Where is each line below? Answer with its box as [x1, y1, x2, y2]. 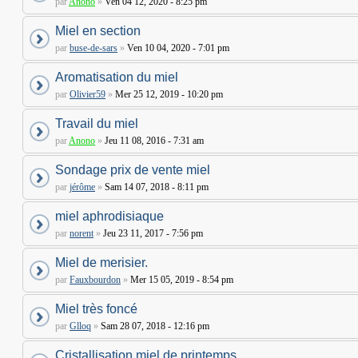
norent [70, 228, 93, 239]
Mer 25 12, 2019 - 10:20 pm [113, 89, 223, 100]
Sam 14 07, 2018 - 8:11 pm [102, 181, 209, 193]
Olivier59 [70, 89, 105, 100]
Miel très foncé [55, 302, 137, 316]
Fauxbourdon [70, 274, 121, 285]
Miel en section [55, 24, 141, 38]
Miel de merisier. [55, 256, 148, 269]
